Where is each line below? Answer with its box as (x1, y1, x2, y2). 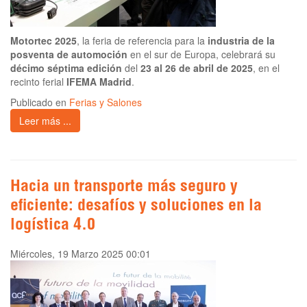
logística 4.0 (10, 218, 95, 235)
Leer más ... (19, 114, 71, 128)
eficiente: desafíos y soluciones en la (10, 199, 262, 216)
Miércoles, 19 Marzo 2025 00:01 (10, 247, 151, 261)
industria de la (208, 34, 275, 48)
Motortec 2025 (10, 34, 77, 48)
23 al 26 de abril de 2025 (140, 61, 253, 75)
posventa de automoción (10, 47, 127, 62)
